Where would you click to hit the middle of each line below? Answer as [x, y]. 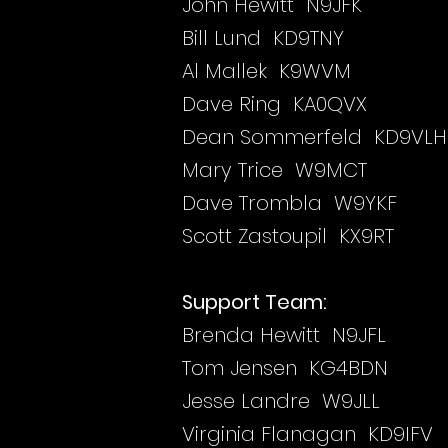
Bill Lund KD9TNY [263, 38]
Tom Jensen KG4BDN [285, 368]
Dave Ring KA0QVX [274, 104]
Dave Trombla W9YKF [289, 203]
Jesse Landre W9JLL [281, 401]
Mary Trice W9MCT [274, 170]
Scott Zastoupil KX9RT [288, 236]
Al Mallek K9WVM [266, 71]
